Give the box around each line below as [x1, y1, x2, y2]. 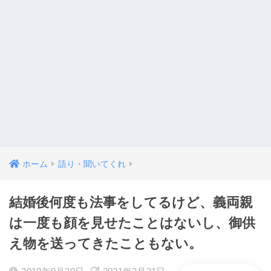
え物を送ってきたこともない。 [9, 235, 202, 251]
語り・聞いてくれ [58, 158, 126, 169]
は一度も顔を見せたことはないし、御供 [9, 215, 255, 230]
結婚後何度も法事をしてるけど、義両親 [9, 194, 253, 210]
